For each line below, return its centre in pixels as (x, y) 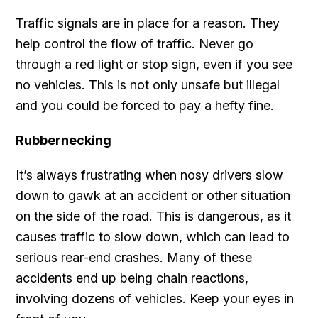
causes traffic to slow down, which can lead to (153, 236)
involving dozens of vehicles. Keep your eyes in (155, 298)
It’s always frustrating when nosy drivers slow (150, 175)
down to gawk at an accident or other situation (153, 195)
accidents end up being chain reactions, (132, 278)
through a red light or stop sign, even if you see (154, 64)
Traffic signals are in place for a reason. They (148, 23)
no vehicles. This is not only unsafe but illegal (148, 84)
